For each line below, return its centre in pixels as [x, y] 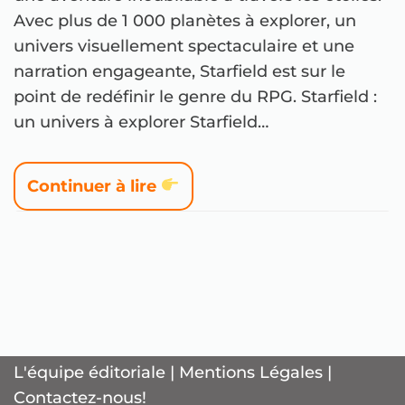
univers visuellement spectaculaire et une [184, 46]
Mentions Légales [251, 372]
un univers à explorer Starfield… [143, 122]
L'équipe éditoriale [89, 372]
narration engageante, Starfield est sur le [179, 71]
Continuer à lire [94, 186]
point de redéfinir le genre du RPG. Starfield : [195, 96]
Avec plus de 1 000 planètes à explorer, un [185, 20]
